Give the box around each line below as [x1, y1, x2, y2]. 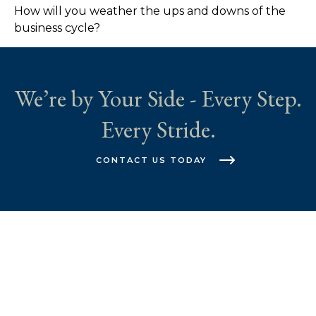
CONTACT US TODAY [95, 155, 207, 166]
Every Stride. [100, 114, 216, 145]
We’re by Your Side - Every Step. [14, 83, 302, 114]
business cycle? [14, 21, 100, 35]
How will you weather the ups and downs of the [14, 4, 286, 18]
